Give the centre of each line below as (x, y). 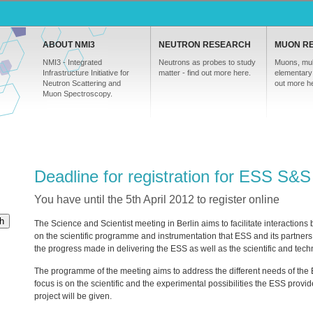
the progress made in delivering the (102, 249)
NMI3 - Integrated (72, 62)
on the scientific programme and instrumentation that (134, 236)
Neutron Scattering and (82, 83)
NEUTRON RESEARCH (205, 45)
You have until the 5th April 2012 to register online (157, 199)
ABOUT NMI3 (69, 45)
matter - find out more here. (205, 73)
